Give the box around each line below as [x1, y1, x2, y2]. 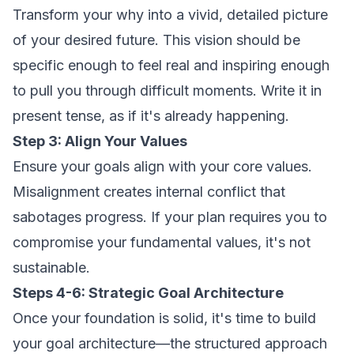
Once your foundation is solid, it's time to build [13, 310, 316, 326]
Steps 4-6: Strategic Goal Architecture [13, 284, 284, 301]
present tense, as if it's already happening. [13, 107, 289, 124]
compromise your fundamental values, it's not [13, 234, 311, 250]
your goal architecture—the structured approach [13, 335, 327, 352]
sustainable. [13, 259, 90, 276]
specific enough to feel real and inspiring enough [13, 57, 330, 73]
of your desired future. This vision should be [13, 32, 300, 48]
